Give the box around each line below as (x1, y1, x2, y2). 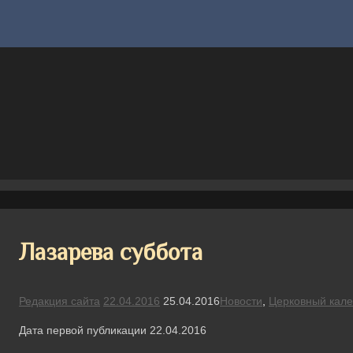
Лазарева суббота (19, 238, 203, 266)
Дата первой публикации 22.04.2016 (19, 323, 206, 336)
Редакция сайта (19, 294, 100, 307)
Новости (220, 294, 262, 307)
